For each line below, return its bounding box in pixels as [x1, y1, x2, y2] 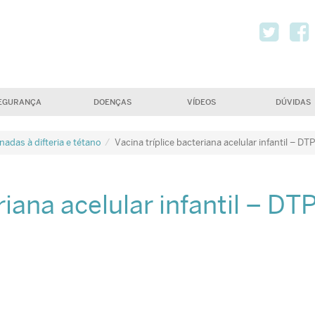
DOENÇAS [93, 98, 131, 106]
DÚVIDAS [275, 98, 311, 106]
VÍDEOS [187, 98, 217, 106]
